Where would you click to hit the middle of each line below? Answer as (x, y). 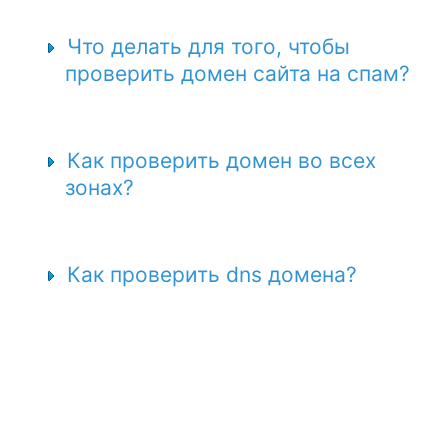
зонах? (99, 187)
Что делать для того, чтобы (208, 46)
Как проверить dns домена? (212, 274)
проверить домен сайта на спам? (237, 73)
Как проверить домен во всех (221, 160)
